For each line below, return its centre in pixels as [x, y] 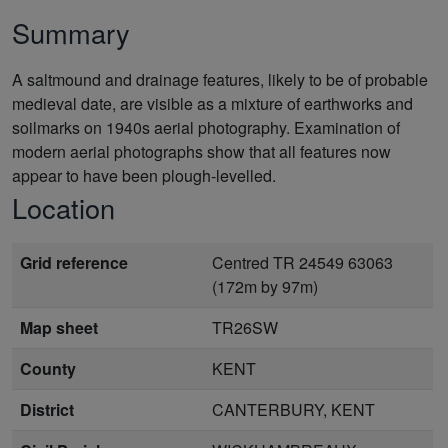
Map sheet [59, 327]
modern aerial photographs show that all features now [201, 151]
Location [63, 207]
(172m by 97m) [265, 286]
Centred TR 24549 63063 [302, 262]
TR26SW [245, 327]
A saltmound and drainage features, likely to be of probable [220, 79]
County [48, 368]
